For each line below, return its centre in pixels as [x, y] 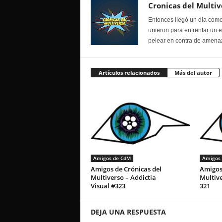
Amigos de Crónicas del [126, 169]
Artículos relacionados [129, 73]
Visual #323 [108, 186]
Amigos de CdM [112, 158]
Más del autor [193, 73]
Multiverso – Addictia [123, 178]
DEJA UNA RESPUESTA [128, 212]
